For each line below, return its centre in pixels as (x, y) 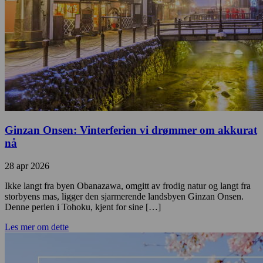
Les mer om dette (37, 227)
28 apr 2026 (27, 166)
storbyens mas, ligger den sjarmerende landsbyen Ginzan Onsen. (124, 197)
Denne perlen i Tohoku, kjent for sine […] (83, 207)
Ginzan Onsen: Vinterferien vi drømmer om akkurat (131, 130)
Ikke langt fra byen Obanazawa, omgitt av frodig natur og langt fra (128, 186)
